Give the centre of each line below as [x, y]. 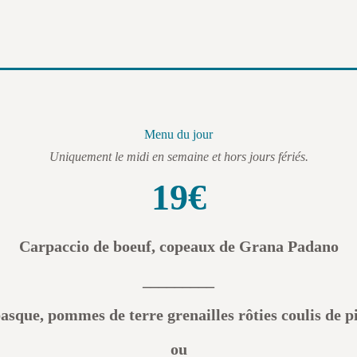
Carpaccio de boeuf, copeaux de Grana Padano [178, 246]
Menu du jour [178, 134]
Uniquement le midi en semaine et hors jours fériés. [178, 157]
